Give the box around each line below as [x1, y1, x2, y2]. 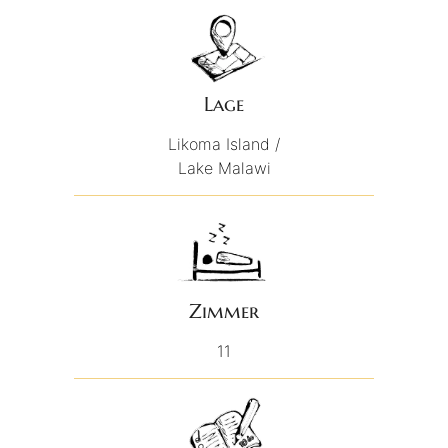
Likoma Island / [168, 134, 280, 155]
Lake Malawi [177, 158, 271, 179]
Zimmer [189, 299, 259, 325]
